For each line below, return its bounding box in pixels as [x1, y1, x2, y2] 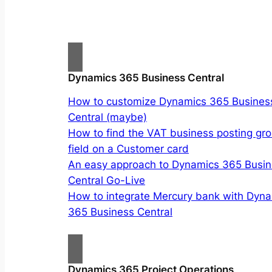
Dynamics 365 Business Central [68, 72, 224, 84]
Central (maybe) [68, 111, 147, 124]
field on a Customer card [68, 143, 189, 155]
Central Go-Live [68, 174, 145, 187]
